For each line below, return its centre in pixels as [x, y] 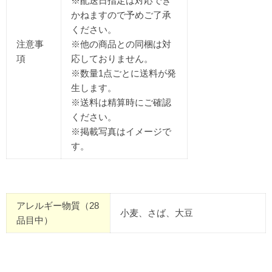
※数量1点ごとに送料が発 [124, 73]
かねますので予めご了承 [121, 15]
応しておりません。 [112, 59]
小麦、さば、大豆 [157, 213]
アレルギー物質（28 [58, 206]
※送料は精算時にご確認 [121, 103]
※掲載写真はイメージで [121, 132]
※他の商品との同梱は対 [121, 44]
